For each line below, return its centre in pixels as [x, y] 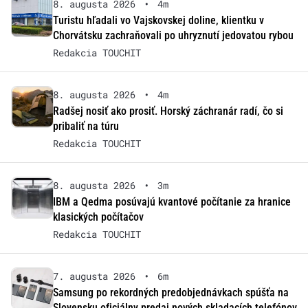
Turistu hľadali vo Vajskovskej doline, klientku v [158, 21]
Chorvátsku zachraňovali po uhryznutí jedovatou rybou [173, 36]
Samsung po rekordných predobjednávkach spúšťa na [170, 293]
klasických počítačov [98, 217]
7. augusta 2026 [94, 276]
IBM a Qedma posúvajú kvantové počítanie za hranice [172, 202]
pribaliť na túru [86, 126]
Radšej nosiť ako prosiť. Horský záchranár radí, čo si [168, 111]
